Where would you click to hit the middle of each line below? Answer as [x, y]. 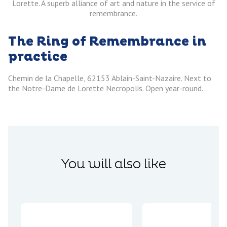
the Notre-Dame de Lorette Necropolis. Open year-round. [106, 88]
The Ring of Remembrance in [107, 42]
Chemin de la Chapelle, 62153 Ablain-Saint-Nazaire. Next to [110, 78]
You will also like [113, 165]
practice [38, 57]
